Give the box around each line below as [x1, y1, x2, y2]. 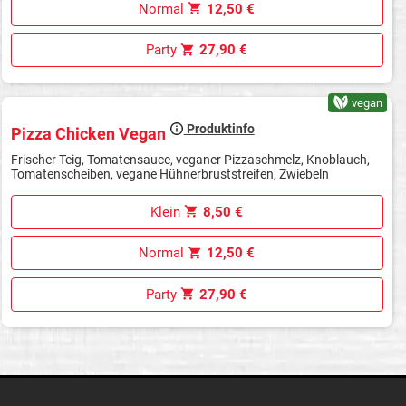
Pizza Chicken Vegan [10, 123, 169, 143]
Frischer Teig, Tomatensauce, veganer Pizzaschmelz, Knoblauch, [10, 151, 370, 167]
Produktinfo [183, 121, 255, 137]
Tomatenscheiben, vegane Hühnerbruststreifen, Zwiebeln [10, 166, 329, 181]
